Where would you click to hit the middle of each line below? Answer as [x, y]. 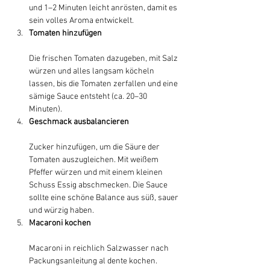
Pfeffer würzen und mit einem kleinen [97, 173]
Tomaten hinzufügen [65, 33]
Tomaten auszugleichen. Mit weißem [95, 160]
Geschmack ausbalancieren [79, 122]
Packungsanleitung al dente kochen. [94, 261]
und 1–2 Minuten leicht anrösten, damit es [104, 8]
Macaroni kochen [60, 223]
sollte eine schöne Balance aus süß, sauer [105, 198]
